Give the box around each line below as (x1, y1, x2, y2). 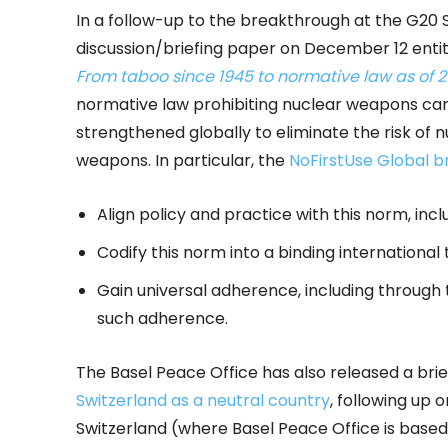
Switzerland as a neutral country (76, 389, 330, 413)
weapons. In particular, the (76, 149, 289, 173)
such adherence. (97, 307, 228, 331)
